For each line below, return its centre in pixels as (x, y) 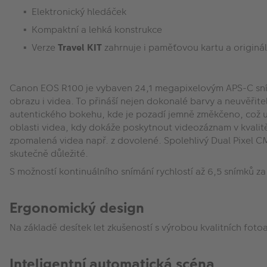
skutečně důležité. (49, 153)
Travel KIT (80, 47)
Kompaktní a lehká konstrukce (97, 29)
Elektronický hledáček (79, 11)
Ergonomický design (77, 208)
